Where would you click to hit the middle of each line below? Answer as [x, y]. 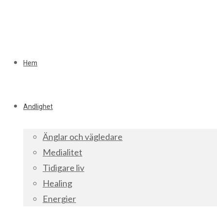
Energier [59, 199]
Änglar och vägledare [83, 137]
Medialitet [62, 152]
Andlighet [38, 107]
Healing [57, 183]
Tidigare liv [63, 168]
